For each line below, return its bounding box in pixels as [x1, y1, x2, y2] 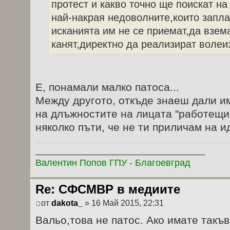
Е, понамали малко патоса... [35, 81, 179, 93]
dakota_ [51, 199, 83, 208]
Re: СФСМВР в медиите [35, 182, 180, 196]
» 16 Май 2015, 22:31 [83, 199, 164, 208]
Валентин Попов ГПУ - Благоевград [35, 157, 190, 168]
